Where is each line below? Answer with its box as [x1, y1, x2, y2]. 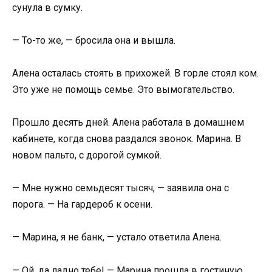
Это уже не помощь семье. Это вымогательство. [12, 83, 234, 95]
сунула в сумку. [12, 1, 83, 13]
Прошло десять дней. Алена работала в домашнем [12, 117, 244, 129]
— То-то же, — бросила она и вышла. [12, 34, 175, 46]
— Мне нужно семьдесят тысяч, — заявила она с [12, 182, 229, 194]
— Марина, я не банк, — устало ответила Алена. [12, 231, 222, 243]
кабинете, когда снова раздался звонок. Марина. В [12, 133, 241, 145]
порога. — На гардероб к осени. [12, 199, 152, 211]
